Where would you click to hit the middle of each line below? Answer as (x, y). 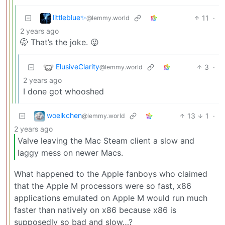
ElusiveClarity (78, 66)
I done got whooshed (64, 91)
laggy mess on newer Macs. (70, 153)
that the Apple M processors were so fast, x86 (103, 186)
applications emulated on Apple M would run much (111, 198)
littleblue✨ (70, 17)
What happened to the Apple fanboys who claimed (111, 174)
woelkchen (64, 115)
